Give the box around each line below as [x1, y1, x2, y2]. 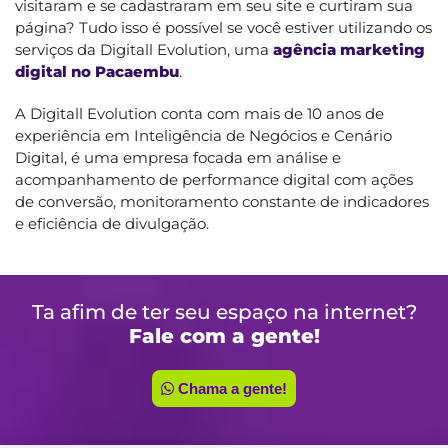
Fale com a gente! [128, 323, 320, 348]
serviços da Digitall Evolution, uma [15, 39, 273, 59]
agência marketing [273, 39, 425, 59]
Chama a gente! [174, 379, 287, 397]
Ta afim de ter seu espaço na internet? [31, 299, 417, 324]
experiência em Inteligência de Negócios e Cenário [15, 125, 392, 145]
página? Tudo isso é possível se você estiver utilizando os [15, 17, 432, 37]
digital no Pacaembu [15, 61, 179, 81]
